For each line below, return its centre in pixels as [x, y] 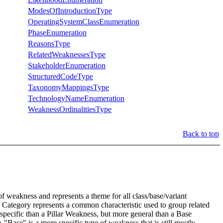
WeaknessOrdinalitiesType [70, 109]
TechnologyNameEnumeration [76, 98]
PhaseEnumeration [57, 32]
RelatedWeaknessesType [67, 54]
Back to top [201, 133]
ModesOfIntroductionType [70, 10]
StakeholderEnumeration [67, 65]
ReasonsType [49, 43]
